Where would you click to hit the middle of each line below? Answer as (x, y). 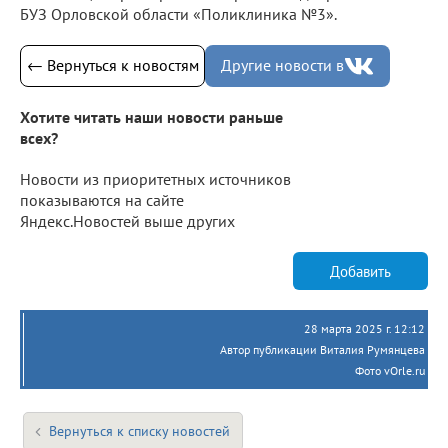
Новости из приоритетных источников (155, 179)
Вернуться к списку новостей (139, 431)
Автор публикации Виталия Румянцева (322, 350)
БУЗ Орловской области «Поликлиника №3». (178, 13)
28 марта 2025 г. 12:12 (364, 329)
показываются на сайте (102, 200)
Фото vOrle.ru (390, 371)
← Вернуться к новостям (112, 65)
